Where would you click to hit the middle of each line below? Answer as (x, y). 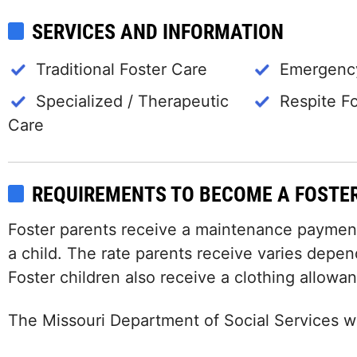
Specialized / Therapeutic (132, 101)
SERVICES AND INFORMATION (158, 32)
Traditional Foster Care (122, 69)
